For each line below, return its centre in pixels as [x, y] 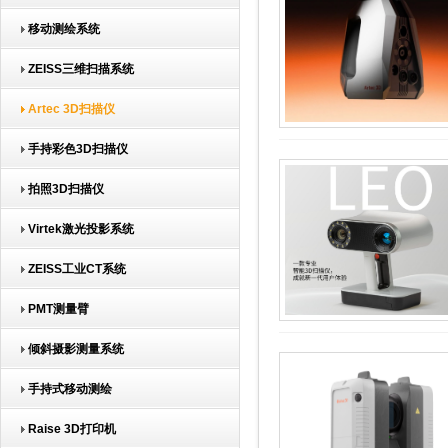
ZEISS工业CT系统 [71, 269]
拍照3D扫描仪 [60, 189]
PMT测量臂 [52, 309]
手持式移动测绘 [64, 389]
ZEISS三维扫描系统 [75, 69]
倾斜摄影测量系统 [70, 349]
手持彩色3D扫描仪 [72, 149]
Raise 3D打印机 [66, 429]
